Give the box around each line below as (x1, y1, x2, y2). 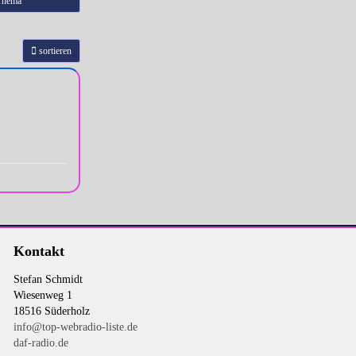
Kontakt (13, 243, 64, 259)
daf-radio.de (13, 337, 68, 349)
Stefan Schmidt (13, 273, 83, 285)
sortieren (36, 45, 72, 56)
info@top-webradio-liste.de (13, 321, 137, 333)
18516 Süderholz (13, 305, 90, 317)
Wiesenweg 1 (13, 289, 72, 301)
